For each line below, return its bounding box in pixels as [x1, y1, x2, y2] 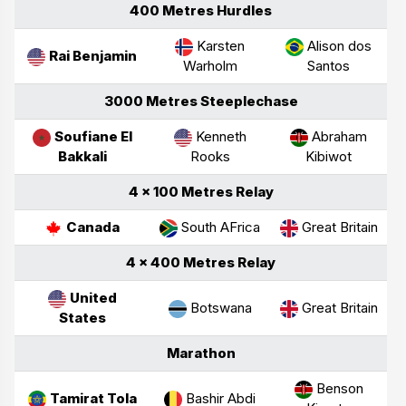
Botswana [186, 298, 252, 316]
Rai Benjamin [49, 46, 137, 64]
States [58, 308, 106, 326]
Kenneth [191, 127, 246, 145]
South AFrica [178, 217, 260, 236]
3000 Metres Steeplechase [103, 92, 298, 110]
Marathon [166, 343, 236, 362]
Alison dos [304, 36, 372, 54]
